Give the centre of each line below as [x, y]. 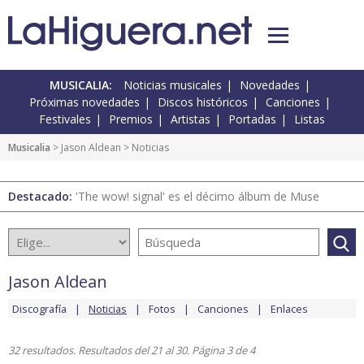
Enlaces [289, 309]
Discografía [39, 309]
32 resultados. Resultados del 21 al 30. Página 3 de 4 [132, 351]
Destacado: [42, 197]
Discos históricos [203, 102]
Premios [131, 119]
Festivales [65, 119]
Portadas [252, 119]
